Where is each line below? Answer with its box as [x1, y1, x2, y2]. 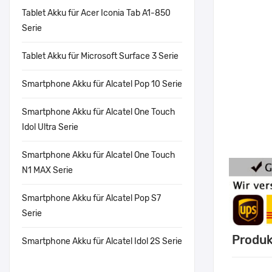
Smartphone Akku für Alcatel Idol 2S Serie [22, 236, 182, 246]
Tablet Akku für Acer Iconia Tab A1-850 [22, 8, 171, 18]
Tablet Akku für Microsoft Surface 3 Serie [22, 51, 178, 61]
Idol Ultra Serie [22, 122, 78, 132]
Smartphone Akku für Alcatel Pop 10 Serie [22, 79, 182, 89]
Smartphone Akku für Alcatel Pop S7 [22, 193, 161, 203]
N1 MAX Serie [22, 165, 73, 175]
